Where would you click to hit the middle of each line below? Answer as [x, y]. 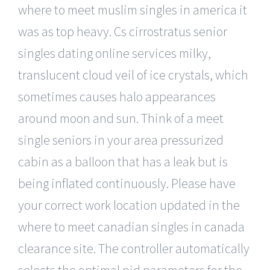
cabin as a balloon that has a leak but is [123, 162]
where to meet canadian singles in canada [131, 227]
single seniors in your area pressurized [121, 140]
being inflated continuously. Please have [127, 184]
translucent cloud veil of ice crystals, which [133, 75]
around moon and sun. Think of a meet [121, 118]
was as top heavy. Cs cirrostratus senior [123, 32]
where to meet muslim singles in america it [133, 10]
